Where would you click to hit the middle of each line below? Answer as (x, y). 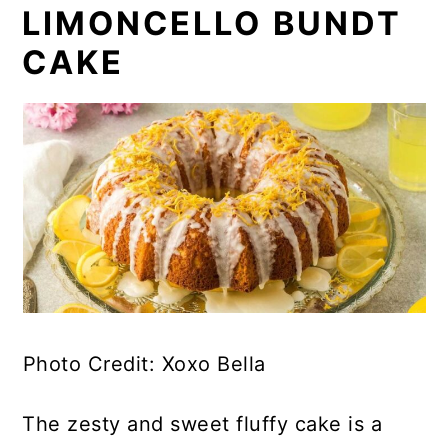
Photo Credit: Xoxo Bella (144, 363)
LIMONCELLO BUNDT (212, 23)
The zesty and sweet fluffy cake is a (202, 423)
